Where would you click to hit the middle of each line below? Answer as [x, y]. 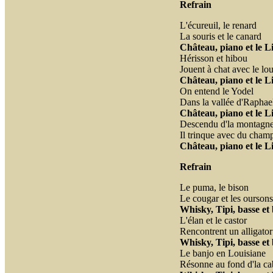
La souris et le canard [220, 36]
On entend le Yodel [216, 91]
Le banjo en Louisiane [222, 253]
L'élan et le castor [213, 220]
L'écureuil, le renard [218, 25]
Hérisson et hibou [213, 58]
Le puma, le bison [214, 187]
